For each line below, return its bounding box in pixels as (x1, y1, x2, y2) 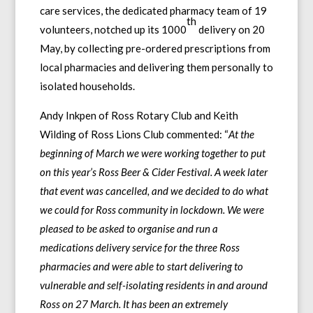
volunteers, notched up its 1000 (39, 22, 187, 36)
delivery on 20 (196, 22, 265, 36)
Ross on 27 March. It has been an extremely (39, 297, 228, 310)
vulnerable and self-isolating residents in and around (39, 278, 268, 291)
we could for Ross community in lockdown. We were (39, 203, 264, 216)
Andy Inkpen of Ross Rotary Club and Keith (39, 108, 238, 122)
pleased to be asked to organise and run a (39, 221, 218, 235)
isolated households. (39, 79, 135, 92)
